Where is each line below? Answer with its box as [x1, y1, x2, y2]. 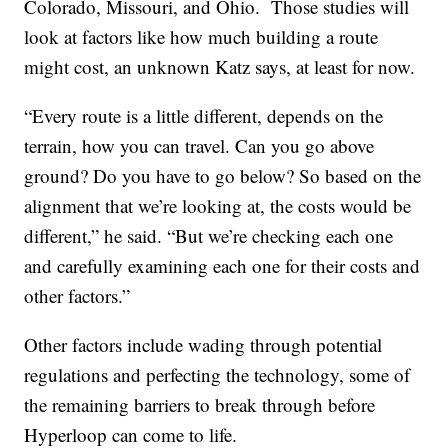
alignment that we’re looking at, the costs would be [24, 193, 412, 219]
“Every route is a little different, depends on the [24, 103, 384, 129]
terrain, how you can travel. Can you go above [24, 133, 375, 159]
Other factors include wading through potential [24, 332, 383, 358]
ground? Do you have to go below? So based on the [24, 163, 422, 189]
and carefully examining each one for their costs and [24, 253, 421, 279]
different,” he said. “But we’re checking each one [24, 223, 394, 249]
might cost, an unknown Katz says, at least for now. [24, 54, 422, 80]
